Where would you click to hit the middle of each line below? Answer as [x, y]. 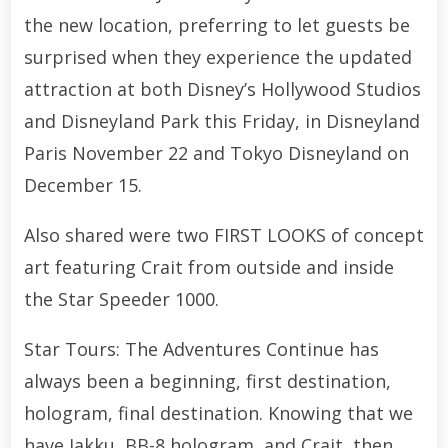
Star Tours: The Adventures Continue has [201, 349]
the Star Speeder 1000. [121, 299]
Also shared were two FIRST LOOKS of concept [223, 235]
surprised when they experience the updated [217, 57]
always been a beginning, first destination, [207, 381]
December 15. [82, 185]
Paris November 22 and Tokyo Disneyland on [216, 153]
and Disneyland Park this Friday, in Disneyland [221, 121]
